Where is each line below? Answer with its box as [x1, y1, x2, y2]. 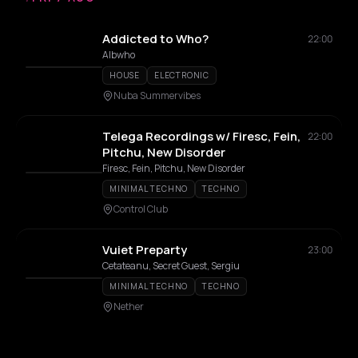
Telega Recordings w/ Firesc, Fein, [102, 128, 300, 145]
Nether [113, 300, 144, 313]
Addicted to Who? [102, 30, 209, 47]
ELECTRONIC [154, 70, 209, 81]
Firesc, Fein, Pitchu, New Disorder [102, 161, 245, 175]
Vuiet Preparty [102, 241, 187, 258]
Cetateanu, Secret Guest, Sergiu [102, 259, 240, 272]
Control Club [113, 202, 168, 216]
